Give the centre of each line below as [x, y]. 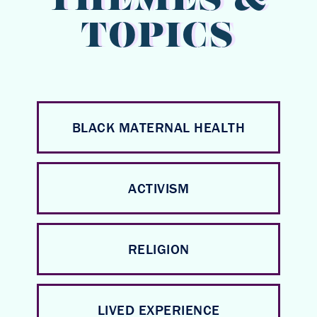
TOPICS [158, 39]
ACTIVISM [158, 188]
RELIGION [158, 249]
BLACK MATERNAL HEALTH [158, 127]
